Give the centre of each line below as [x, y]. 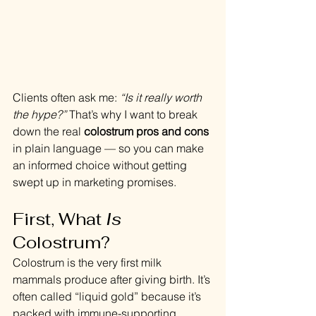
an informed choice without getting [101, 165]
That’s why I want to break [133, 115]
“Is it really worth [162, 98]
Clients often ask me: [66, 98]
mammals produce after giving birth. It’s [113, 280]
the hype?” [39, 115]
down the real [48, 132]
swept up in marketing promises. [95, 182]
